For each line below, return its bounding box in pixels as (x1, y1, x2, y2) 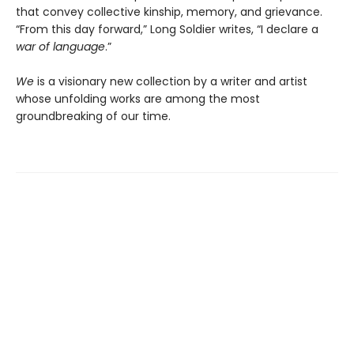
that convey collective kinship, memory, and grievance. (16, 3, 322, 20)
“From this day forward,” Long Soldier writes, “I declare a (16, 21, 318, 37)
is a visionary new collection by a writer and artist (34, 73, 307, 89)
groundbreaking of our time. (16, 107, 171, 124)
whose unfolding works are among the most (16, 90, 260, 107)
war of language (16, 38, 105, 55)
